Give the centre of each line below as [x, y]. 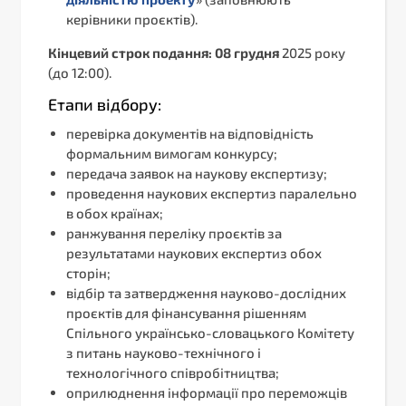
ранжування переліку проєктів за [174, 233]
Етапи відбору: [105, 105]
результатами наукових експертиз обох [194, 253]
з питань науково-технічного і [164, 353]
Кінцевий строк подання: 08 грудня [164, 53]
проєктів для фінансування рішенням [186, 313]
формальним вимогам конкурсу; [172, 154]
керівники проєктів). [132, 19]
